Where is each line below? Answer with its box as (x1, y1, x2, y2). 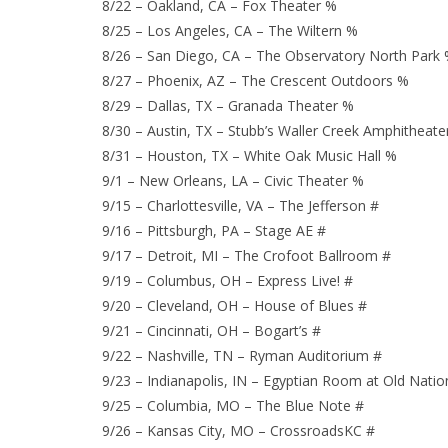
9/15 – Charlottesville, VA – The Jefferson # (102, 196, 379, 216)
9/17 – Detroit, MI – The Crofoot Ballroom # (102, 246, 391, 266)
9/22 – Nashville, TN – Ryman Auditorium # (102, 346, 382, 366)
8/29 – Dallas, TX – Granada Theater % (102, 96, 354, 116)
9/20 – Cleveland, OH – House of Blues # (102, 296, 367, 316)
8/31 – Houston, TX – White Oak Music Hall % (102, 146, 397, 166)
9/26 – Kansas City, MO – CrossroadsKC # (102, 421, 375, 441)
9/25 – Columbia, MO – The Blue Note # (102, 396, 364, 416)
